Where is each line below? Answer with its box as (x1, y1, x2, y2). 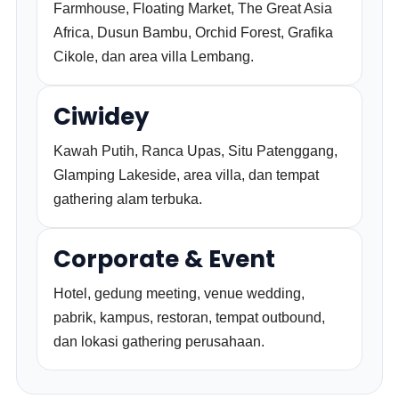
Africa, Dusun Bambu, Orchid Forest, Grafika (53, 25, 334, 40)
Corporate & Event (53, 243, 276, 275)
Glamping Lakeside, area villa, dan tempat (53, 167, 320, 183)
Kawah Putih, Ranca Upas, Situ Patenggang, (53, 143, 338, 159)
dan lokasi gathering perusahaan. (53, 334, 265, 349)
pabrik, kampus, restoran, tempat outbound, (53, 310, 326, 325)
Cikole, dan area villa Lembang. (53, 49, 255, 64)
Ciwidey (53, 101, 150, 133)
